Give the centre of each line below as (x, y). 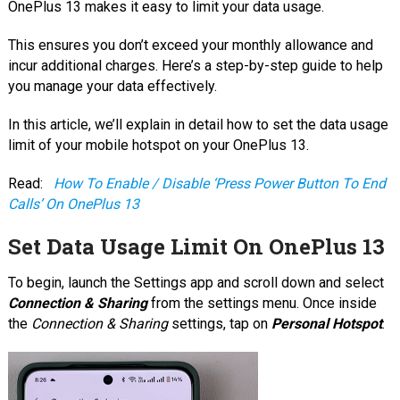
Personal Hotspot (326, 323)
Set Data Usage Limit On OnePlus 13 (196, 246)
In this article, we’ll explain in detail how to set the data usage (198, 124)
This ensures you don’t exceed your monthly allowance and (190, 45)
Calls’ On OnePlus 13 (73, 204)
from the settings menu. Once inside (263, 303)
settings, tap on (219, 323)
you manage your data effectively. (112, 86)
